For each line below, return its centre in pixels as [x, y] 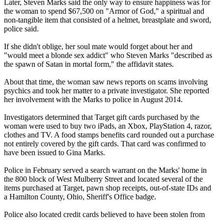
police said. [21, 28]
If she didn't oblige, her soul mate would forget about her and [98, 46]
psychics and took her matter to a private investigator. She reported [107, 90]
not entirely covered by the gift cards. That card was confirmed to [105, 143]
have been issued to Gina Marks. [55, 152]
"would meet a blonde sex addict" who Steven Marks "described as [108, 55]
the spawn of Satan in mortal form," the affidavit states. [89, 64]
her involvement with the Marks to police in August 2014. [93, 99]
